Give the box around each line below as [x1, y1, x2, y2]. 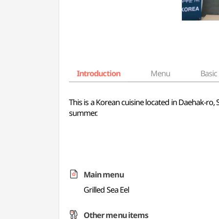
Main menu [84, 169, 124, 180]
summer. [69, 108, 98, 118]
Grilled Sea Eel [84, 184, 129, 195]
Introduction [77, 68, 120, 79]
